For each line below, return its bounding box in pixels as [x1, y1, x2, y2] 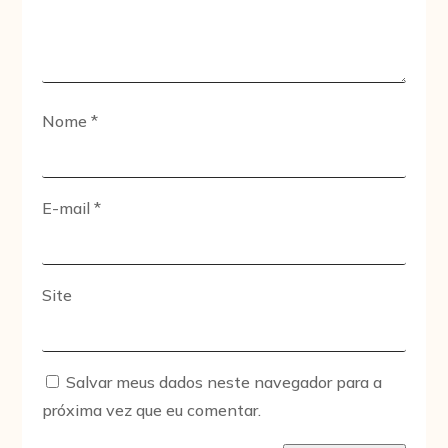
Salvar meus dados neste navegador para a [66, 372, 383, 393]
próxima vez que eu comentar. [42, 400, 262, 421]
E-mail [42, 198, 95, 219]
